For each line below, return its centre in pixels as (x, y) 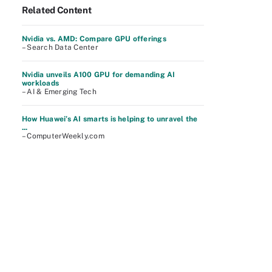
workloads (41, 83)
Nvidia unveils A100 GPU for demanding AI (99, 75)
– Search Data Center (60, 47)
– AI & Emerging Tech (59, 92)
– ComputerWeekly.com (63, 136)
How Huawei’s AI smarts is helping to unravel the (110, 119)
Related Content (57, 10)
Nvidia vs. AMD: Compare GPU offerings (94, 39)
